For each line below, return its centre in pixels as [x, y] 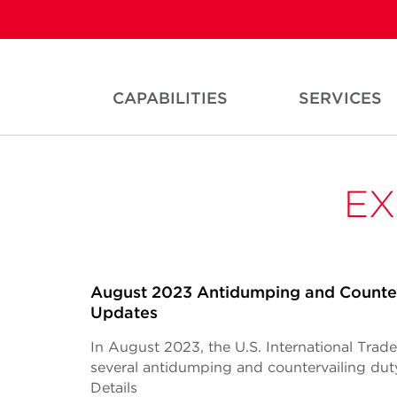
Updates [124, 312]
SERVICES [340, 98]
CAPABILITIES [170, 98]
